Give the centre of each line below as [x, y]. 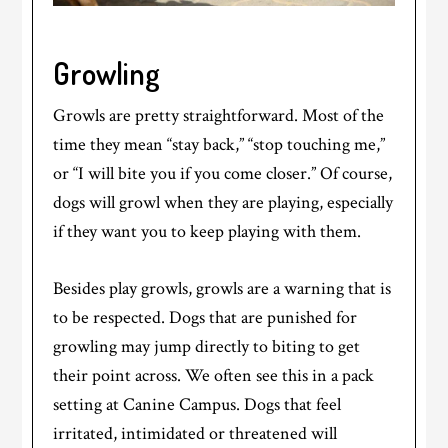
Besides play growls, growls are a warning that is [222, 289]
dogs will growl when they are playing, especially [223, 203]
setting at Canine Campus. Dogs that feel [197, 405]
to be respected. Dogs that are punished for [205, 318]
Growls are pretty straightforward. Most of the [219, 116]
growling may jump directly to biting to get [207, 347]
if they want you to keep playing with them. [207, 232]
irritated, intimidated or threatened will [195, 434]
